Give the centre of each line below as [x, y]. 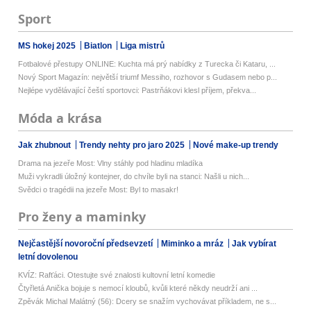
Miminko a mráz [194, 243]
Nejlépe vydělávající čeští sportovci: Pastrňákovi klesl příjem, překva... [137, 91]
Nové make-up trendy [236, 145]
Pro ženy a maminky [82, 217]
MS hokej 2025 [48, 46]
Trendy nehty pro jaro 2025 [133, 145]
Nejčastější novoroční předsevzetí [87, 243]
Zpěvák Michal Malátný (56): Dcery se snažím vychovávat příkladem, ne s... [148, 301]
